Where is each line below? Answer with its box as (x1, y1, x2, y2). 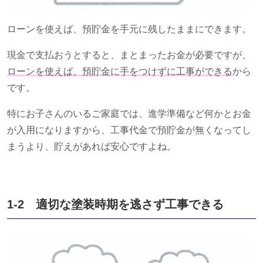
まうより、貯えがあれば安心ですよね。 (7, 141, 176, 151)
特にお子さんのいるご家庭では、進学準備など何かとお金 (7, 108, 251, 119)
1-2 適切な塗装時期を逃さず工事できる (7, 197, 224, 211)
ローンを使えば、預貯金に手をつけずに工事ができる (7, 66, 232, 76)
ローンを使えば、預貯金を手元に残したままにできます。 (7, 23, 251, 34)
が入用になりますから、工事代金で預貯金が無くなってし (7, 124, 251, 135)
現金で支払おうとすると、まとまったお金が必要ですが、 (7, 49, 251, 60)
